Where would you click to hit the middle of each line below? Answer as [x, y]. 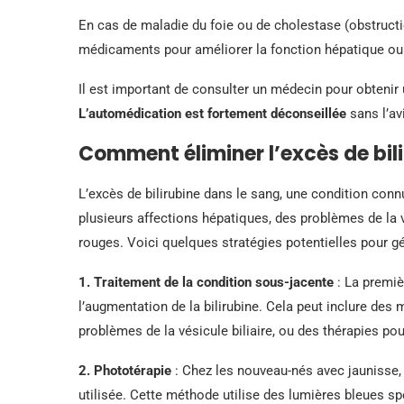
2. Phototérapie [125, 370]
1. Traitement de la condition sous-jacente [206, 282]
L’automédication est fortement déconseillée [212, 113]
